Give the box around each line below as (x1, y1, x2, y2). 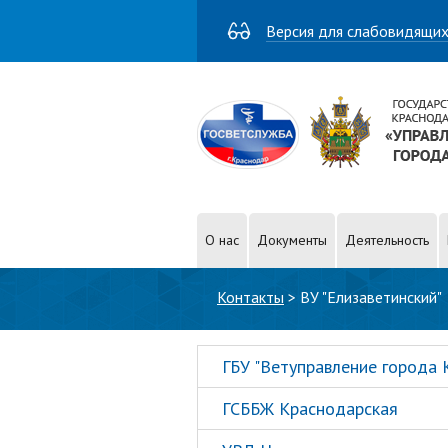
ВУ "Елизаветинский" (300, 287, 442, 307)
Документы (257, 231, 327, 249)
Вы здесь (197, 267, 284, 295)
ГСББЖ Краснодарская (222, 397, 398, 420)
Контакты (217, 287, 284, 307)
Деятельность (345, 231, 429, 249)
